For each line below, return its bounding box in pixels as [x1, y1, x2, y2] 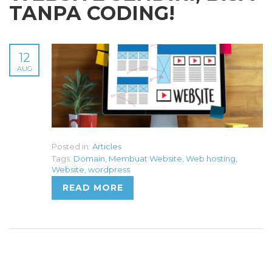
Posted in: [52, 141, 90, 151]
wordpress [88, 164, 130, 174]
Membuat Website [109, 153, 182, 163]
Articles [92, 141, 121, 151]
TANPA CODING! [9, 1, 175, 25]
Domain [73, 153, 105, 163]
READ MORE [62, 182, 123, 194]
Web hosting [186, 153, 236, 163]
